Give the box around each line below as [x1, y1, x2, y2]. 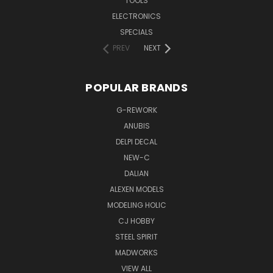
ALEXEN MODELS [109, 183, 164, 194]
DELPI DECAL [116, 136, 157, 147]
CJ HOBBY [118, 215, 155, 226]
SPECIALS [120, 26, 153, 37]
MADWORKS [115, 247, 158, 258]
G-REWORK [116, 104, 157, 115]
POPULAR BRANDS [85, 79, 188, 95]
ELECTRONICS [112, 10, 161, 21]
